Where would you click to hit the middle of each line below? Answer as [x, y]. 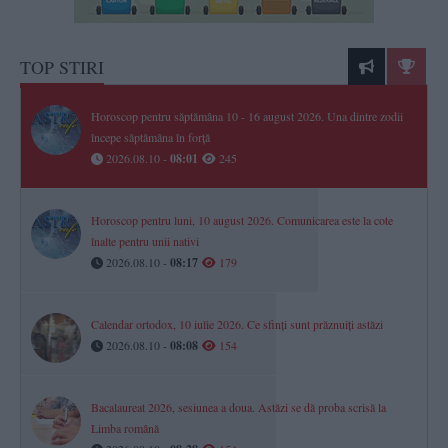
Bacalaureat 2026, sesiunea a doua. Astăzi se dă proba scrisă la [238, 407]
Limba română [125, 428]
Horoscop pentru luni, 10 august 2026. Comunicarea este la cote [242, 220]
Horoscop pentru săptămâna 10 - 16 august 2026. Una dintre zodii [247, 116]
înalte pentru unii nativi [145, 241]
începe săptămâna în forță [150, 137]
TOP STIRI [62, 67]
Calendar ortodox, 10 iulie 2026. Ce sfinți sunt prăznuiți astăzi [237, 324]
